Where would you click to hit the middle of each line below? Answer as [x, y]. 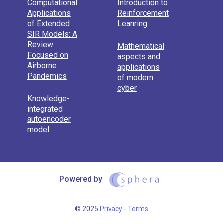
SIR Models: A [52, 34]
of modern [135, 78]
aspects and [139, 57]
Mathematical [141, 46]
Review [40, 45]
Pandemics [47, 76]
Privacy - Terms [124, 209]
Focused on [48, 55]
